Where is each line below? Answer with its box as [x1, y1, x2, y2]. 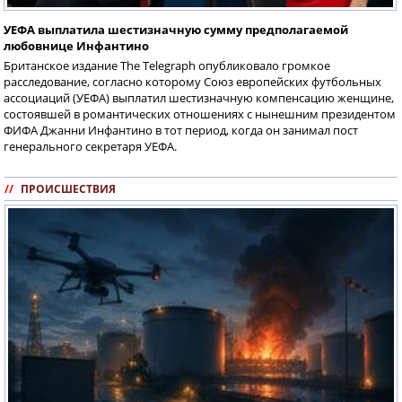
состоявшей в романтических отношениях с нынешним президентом [4, 105, 396, 122]
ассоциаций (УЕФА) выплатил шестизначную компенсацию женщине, [4, 89, 394, 106]
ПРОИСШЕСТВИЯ [21, 180, 116, 197]
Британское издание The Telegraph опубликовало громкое [4, 57, 330, 74]
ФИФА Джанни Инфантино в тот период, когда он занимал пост [4, 121, 358, 138]
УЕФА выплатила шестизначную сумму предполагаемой [4, 21, 348, 38]
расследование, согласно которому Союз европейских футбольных [4, 73, 381, 90]
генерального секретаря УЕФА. [4, 137, 177, 154]
